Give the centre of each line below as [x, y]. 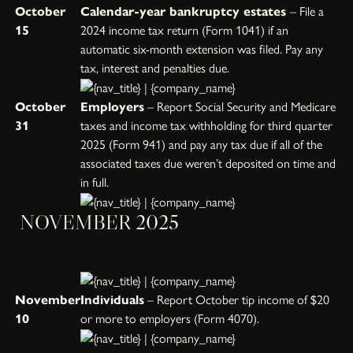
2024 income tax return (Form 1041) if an [185, 30]
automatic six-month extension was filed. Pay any [202, 49]
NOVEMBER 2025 [97, 222]
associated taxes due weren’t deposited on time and [208, 163]
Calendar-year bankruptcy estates [186, 11]
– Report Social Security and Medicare [240, 106]
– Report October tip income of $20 [237, 299]
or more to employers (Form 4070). [170, 318]
